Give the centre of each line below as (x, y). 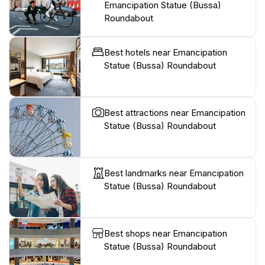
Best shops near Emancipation (166, 233)
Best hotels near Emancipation (166, 52)
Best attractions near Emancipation (175, 112)
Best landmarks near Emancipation (174, 173)
